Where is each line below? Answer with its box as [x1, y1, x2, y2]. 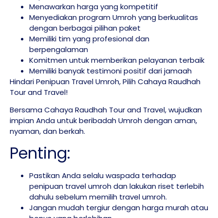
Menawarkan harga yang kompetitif [29, 1, 158, 12]
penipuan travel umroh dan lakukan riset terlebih [29, 181, 204, 191]
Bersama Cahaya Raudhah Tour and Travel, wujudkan [10, 105, 202, 115]
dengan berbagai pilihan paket [29, 22, 141, 33]
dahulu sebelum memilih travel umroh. [29, 191, 167, 202]
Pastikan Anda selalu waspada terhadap [29, 170, 176, 181]
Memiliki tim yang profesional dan [29, 33, 149, 44]
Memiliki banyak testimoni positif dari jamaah [29, 65, 192, 76]
